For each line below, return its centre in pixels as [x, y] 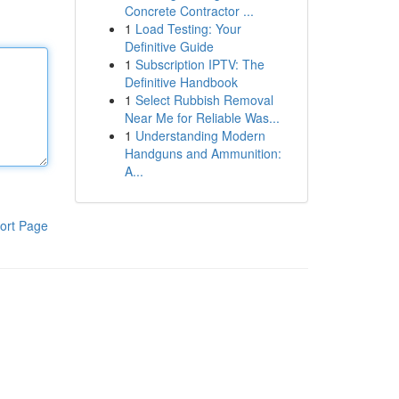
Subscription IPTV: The [199, 64]
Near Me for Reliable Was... [202, 118]
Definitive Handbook [181, 82]
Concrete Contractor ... [189, 11]
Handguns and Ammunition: [203, 153]
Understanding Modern [200, 135]
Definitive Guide [169, 46]
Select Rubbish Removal [204, 100]
